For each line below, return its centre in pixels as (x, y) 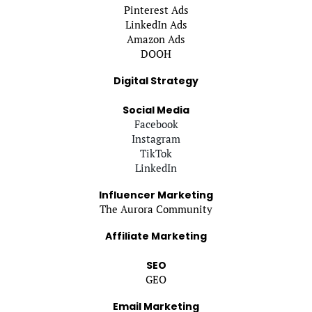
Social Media (156, 110)
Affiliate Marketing (156, 236)
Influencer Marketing (156, 195)
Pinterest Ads (156, 9)
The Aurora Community (156, 209)
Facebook (156, 124)
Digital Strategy (156, 80)
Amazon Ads (156, 39)
